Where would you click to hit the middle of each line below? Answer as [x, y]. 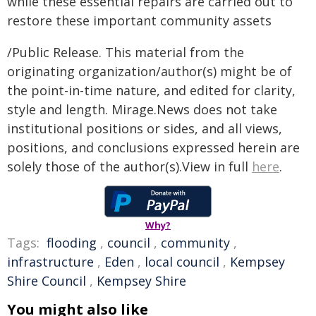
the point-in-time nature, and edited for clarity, [151, 90]
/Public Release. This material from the [126, 52]
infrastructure [50, 262]
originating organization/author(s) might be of [150, 71]
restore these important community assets [139, 20]
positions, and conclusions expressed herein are [153, 147]
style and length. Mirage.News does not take [142, 109]
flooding [72, 243]
